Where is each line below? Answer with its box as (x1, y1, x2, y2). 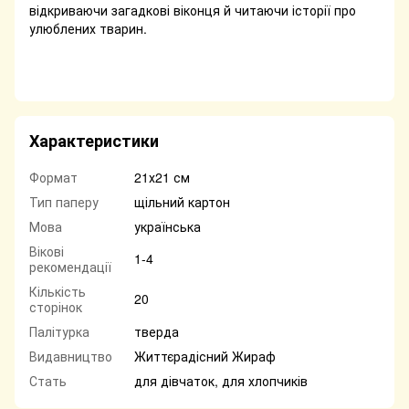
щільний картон (134, 193, 230, 212)
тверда (134, 322, 179, 341)
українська (134, 217, 201, 236)
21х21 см (134, 168, 190, 187)
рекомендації (29, 257, 111, 277)
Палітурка (29, 322, 89, 341)
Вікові (29, 242, 64, 261)
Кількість (29, 282, 86, 301)
